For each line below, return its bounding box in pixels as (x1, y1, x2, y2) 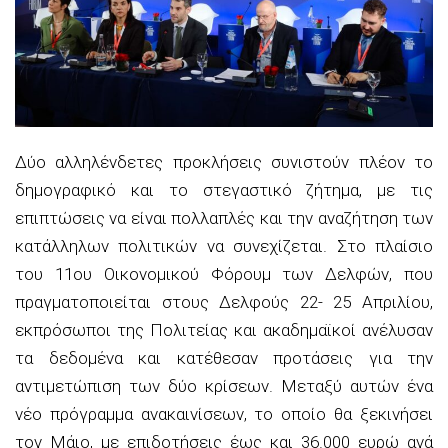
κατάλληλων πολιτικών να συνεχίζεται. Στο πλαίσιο (15, 235, 433, 256)
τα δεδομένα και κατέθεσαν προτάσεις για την (15, 347, 433, 368)
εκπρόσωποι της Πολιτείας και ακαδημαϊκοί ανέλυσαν (15, 319, 433, 340)
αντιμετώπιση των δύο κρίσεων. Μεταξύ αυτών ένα (15, 375, 433, 396)
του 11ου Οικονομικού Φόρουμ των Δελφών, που (15, 263, 433, 284)
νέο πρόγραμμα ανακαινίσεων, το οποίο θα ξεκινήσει (15, 403, 433, 424)
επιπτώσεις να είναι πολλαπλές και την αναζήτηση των (15, 207, 433, 228)
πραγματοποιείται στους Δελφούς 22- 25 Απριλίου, (15, 291, 433, 312)
